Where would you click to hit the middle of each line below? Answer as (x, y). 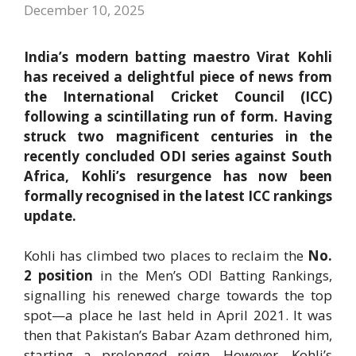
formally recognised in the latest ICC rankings (178, 195)
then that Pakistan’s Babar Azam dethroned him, (178, 335)
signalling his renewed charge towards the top (178, 296)
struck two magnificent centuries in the (178, 136)
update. (50, 215)
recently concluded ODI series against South (178, 156)
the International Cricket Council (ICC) (178, 96)
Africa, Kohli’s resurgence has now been (178, 176)
